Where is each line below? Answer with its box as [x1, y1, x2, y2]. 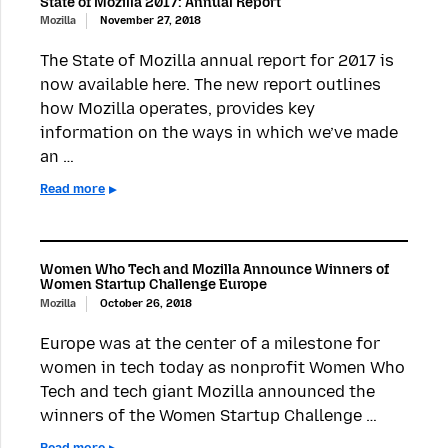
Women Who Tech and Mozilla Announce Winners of [40, 261, 389, 279]
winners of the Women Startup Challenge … [40, 405, 377, 425]
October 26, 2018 [100, 296, 192, 310]
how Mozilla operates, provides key [40, 99, 315, 119]
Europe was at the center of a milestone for [40, 333, 380, 353]
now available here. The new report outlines [40, 75, 381, 95]
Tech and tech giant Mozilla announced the [40, 381, 375, 401]
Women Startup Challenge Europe [40, 276, 267, 294]
